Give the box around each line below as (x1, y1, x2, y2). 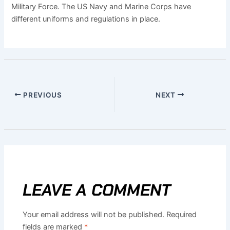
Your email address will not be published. (23, 209, 165, 219)
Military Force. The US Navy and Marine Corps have (11, 2, 191, 11)
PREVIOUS (21, 90, 62, 99)
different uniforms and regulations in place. (11, 14, 161, 24)
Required (166, 209, 197, 219)
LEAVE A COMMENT (23, 179, 171, 201)
